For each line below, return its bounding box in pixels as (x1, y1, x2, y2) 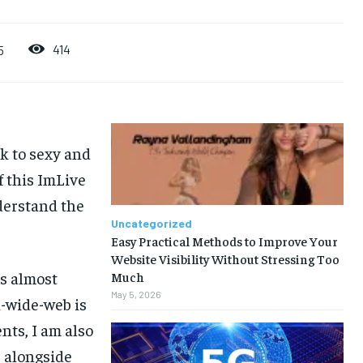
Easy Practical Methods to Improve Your (110, 232, 338, 249)
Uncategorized (110, 216, 192, 230)
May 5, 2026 (110, 288, 161, 300)
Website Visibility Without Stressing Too (110, 250, 340, 267)
